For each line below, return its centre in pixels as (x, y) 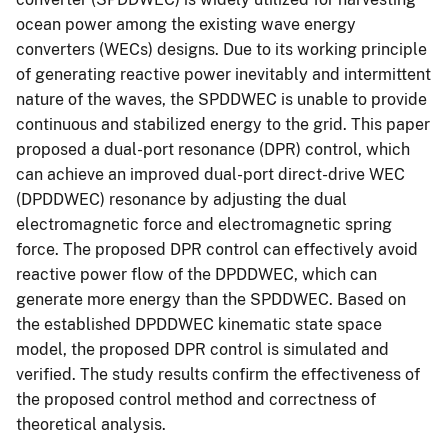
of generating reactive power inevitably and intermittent (223, 74)
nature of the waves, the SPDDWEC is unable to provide (221, 99)
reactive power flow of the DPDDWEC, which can (196, 274)
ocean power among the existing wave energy (186, 24)
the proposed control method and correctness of (196, 399)
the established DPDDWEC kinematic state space (199, 324)
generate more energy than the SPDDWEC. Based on (211, 299)
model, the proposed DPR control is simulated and (202, 349)
